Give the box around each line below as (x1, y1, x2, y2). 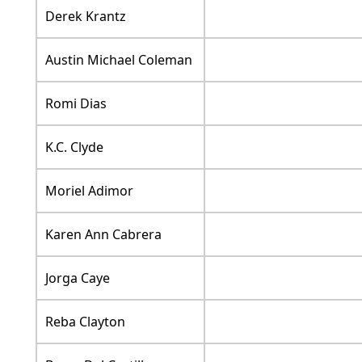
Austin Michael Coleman (44, 51, 192, 69)
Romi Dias (44, 95, 107, 113)
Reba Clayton (44, 313, 125, 331)
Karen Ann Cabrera (44, 225, 162, 244)
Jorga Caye (44, 269, 110, 288)
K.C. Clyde (44, 138, 103, 157)
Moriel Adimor (44, 182, 133, 200)
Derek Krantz (44, 7, 126, 26)
